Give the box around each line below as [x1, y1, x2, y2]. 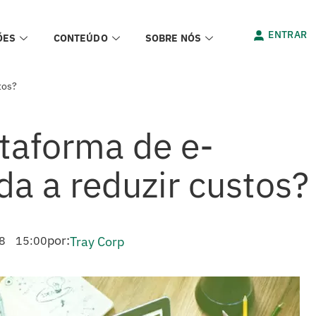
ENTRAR [268, 28, 308, 41]
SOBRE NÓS [145, 32, 202, 44]
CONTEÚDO [53, 32, 108, 44]
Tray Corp [70, 233, 124, 250]
